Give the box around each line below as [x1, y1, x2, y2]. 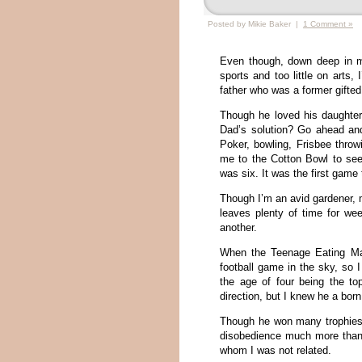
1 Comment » [303, 19, 353, 28]
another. [220, 221, 257, 234]
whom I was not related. [220, 344, 331, 356]
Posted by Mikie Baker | [208, 19, 303, 28]
